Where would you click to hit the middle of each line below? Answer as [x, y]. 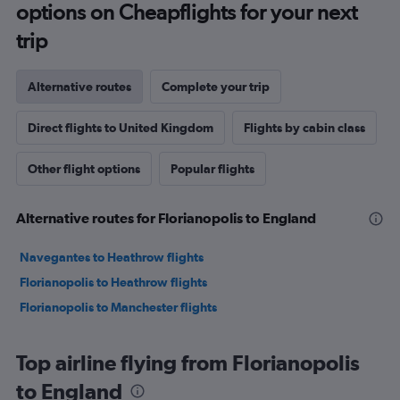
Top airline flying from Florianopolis [188, 362]
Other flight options [84, 168]
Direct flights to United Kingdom [121, 127]
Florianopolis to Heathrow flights [113, 282]
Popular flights [212, 168]
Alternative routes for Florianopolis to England [166, 217]
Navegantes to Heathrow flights [112, 257]
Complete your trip [216, 86]
